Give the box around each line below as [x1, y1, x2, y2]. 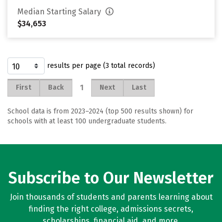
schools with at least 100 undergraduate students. [7, 117, 166, 125]
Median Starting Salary [17, 7, 103, 16]
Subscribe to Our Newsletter [8, 168, 214, 187]
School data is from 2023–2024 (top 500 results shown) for [7, 107, 193, 115]
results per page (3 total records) [47, 61, 155, 70]
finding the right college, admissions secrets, [29, 204, 193, 214]
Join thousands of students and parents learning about [9, 192, 213, 202]
